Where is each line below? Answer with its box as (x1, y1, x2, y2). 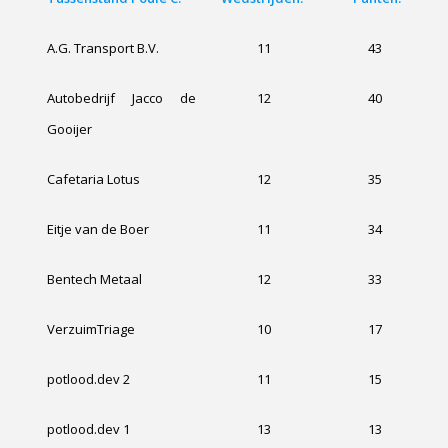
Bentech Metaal (46, 270, 142, 289)
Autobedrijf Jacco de (46, 89, 196, 108)
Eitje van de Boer (46, 220, 149, 239)
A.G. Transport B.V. (46, 39, 159, 58)
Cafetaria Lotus (46, 170, 140, 189)
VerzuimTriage (46, 320, 135, 339)
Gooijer (46, 120, 92, 139)
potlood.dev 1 (46, 420, 130, 439)
